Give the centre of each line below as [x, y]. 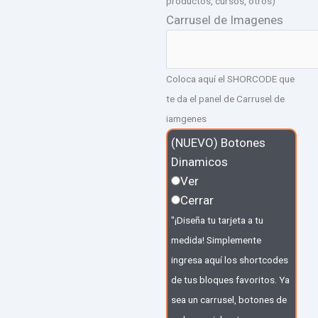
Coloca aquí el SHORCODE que [230, 78]
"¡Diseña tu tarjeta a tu [217, 220]
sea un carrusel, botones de [229, 299]
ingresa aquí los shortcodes [230, 259]
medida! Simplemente [216, 240]
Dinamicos [199, 161]
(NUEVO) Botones [218, 142]
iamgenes [186, 118]
